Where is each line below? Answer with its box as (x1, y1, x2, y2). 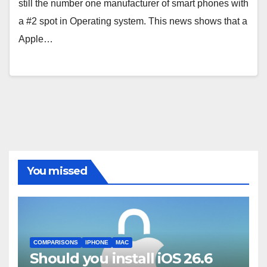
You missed (27, 164, 87, 178)
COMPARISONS (33, 239, 78, 246)
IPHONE (85, 239, 108, 246)
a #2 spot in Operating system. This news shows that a (18, 15, 247, 26)
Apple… (18, 33, 53, 44)
